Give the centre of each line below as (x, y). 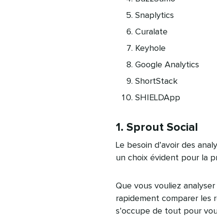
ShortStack (156, 81)
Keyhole (150, 48)
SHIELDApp (157, 98)
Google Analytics (167, 65)
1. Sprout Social (157, 127)
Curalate (151, 32)
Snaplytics (154, 15)
